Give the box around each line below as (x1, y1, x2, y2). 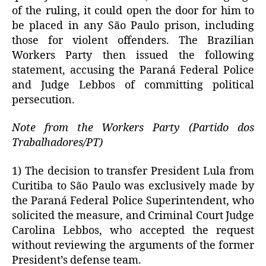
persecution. (12, 93, 75, 107)
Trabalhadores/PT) (12, 136, 103, 150)
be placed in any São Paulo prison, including (12, 18, 254, 33)
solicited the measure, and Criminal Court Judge (12, 208, 254, 223)
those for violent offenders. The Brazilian (12, 33, 254, 47)
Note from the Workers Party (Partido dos (12, 121, 254, 135)
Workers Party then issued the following (12, 48, 254, 62)
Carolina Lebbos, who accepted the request (12, 223, 254, 237)
